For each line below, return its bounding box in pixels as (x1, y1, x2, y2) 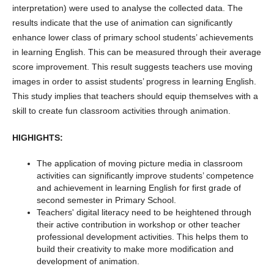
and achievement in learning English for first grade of (36, 183, 241, 193)
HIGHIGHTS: (12, 133, 63, 143)
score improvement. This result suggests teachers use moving (12, 62, 253, 72)
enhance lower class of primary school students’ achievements (12, 32, 253, 43)
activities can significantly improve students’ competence (36, 171, 254, 181)
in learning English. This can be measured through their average (12, 47, 261, 57)
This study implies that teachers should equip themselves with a (12, 91, 258, 102)
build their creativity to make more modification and (36, 244, 234, 254)
